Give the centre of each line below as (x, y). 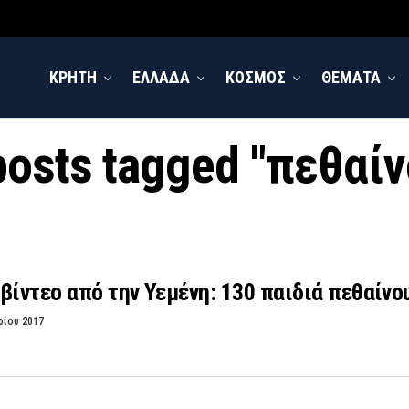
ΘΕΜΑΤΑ (351, 77)
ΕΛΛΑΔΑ (161, 77)
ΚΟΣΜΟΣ (256, 77)
